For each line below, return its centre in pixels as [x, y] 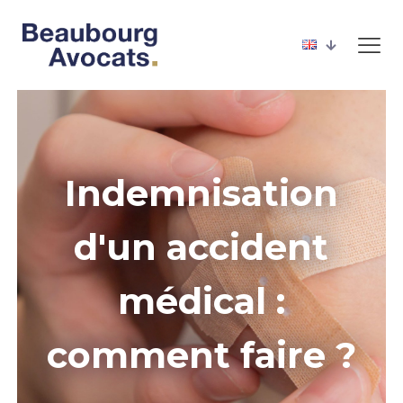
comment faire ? [201, 355]
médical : [201, 301]
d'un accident [201, 247]
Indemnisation [201, 193]
